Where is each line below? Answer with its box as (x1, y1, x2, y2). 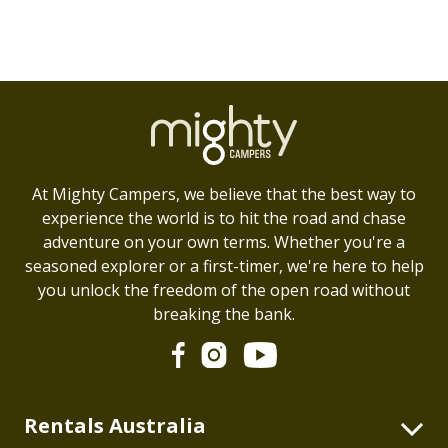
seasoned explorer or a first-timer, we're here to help (24, 254, 424, 277)
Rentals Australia (24, 412, 206, 440)
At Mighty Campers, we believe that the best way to (32, 182, 416, 205)
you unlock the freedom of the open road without (38, 278, 410, 301)
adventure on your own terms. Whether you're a (43, 230, 405, 253)
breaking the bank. (153, 302, 295, 325)
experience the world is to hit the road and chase (42, 206, 406, 229)
